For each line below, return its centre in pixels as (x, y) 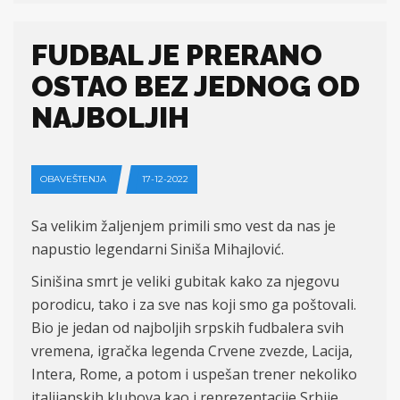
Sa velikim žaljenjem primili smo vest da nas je (183, 226)
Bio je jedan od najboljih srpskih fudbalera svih (187, 328)
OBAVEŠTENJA (73, 179)
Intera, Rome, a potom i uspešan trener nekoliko (194, 374)
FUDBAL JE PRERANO (177, 55)
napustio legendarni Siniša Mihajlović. (158, 249)
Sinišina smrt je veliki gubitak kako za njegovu (185, 281)
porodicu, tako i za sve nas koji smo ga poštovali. (194, 304)
